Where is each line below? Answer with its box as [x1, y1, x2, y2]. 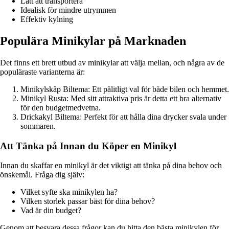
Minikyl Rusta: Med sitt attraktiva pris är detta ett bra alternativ [20, 94, 221, 103]
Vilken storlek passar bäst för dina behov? [20, 197, 155, 206]
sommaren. [20, 121, 56, 130]
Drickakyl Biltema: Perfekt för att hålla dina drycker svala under [20, 112, 226, 121]
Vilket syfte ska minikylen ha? [20, 188, 118, 197]
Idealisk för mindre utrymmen [20, 6, 116, 15]
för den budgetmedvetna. [20, 103, 101, 112]
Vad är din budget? [20, 206, 81, 215]
